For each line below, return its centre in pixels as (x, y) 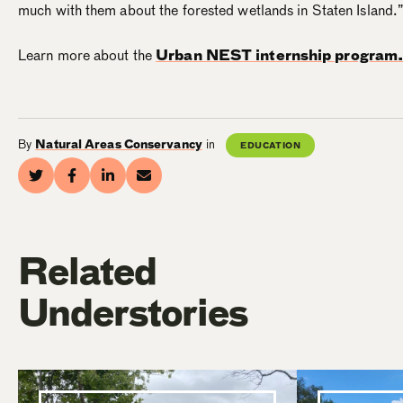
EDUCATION (271, 145)
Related (87, 272)
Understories (133, 313)
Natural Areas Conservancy (119, 144)
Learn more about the (87, 55)
